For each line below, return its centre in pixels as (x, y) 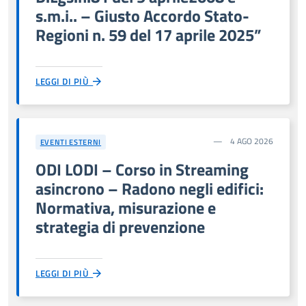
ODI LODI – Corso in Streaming (142, 169)
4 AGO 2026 (251, 141)
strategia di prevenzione (120, 226)
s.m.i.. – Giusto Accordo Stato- (142, 15)
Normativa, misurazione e (126, 207)
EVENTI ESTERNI (71, 142)
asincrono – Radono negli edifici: (150, 188)
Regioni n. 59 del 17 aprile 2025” (149, 34)
